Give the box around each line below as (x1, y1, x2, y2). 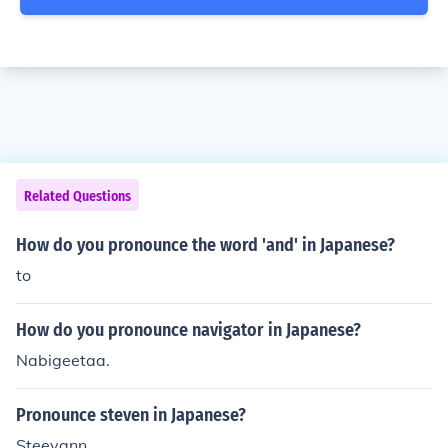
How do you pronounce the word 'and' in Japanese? (16, 234, 395, 256)
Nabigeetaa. (16, 350, 110, 370)
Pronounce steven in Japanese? (16, 404, 246, 426)
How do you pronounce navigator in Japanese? (16, 319, 361, 341)
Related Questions (24, 188, 131, 205)
